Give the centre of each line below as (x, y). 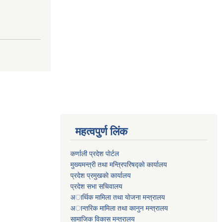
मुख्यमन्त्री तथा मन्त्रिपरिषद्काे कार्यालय (119, 164)
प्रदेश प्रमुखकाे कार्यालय (101, 175)
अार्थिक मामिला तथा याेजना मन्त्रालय (118, 197)
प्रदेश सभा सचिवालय (96, 186)
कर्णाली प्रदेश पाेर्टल (95, 153)
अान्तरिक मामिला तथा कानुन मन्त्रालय (119, 208)
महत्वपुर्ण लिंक (101, 131)
